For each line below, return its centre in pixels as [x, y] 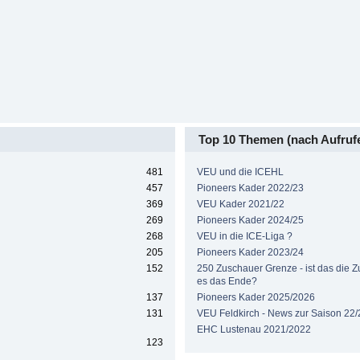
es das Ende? [227, 281]
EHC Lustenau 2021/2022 [254, 329]
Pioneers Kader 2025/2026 [256, 297]
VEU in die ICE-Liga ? [244, 236]
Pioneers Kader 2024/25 [250, 220]
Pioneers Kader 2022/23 [250, 188]
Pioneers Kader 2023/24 [250, 252]
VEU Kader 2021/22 [240, 204]
